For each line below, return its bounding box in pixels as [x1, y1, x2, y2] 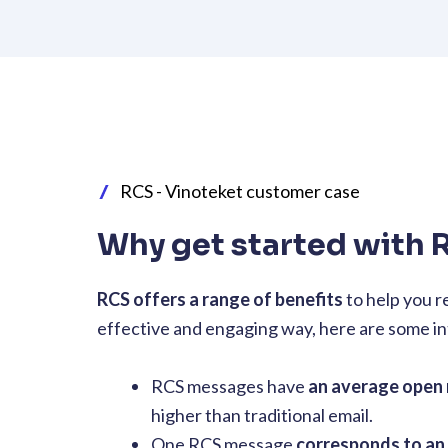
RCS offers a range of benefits [97, 288, 343, 311]
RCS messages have [151, 375, 308, 398]
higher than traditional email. [151, 404, 373, 427]
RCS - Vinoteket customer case [119, 180, 360, 203]
